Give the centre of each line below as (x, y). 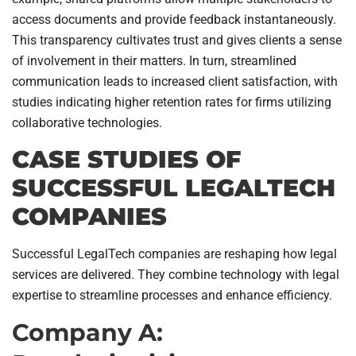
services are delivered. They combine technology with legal (176, 274)
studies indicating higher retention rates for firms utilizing (172, 103)
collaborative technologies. (87, 123)
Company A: (87, 332)
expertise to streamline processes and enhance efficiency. (172, 295)
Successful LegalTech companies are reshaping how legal (174, 253)
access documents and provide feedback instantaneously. (174, 20)
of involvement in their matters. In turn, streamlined (154, 61)
